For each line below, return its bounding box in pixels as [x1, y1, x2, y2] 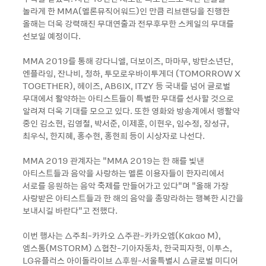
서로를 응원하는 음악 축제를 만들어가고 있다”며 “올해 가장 [23, 179, 229, 191]
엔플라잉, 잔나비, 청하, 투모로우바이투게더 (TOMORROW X [23, 67, 240, 79]
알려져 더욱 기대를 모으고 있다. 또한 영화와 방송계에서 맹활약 [23, 104, 240, 116]
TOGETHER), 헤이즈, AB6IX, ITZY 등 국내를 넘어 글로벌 [23, 80, 230, 91]
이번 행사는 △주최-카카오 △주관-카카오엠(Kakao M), [23, 229, 221, 241]
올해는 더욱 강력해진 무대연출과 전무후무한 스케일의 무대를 [23, 17, 234, 29]
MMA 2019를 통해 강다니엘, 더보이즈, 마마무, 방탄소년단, [23, 55, 233, 66]
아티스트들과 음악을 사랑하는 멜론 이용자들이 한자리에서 [23, 167, 224, 179]
